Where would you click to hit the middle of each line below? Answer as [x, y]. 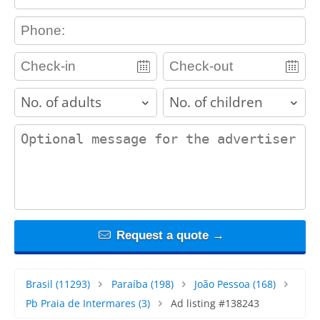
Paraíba [129, 284]
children [177, 94]
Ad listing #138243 [215, 303]
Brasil [39, 284]
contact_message [57, 130]
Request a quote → [168, 235]
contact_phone [52, 22]
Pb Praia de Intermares [81, 303]
